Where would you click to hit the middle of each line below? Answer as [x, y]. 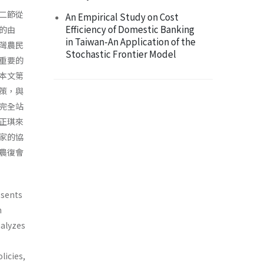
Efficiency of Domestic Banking [130, 29]
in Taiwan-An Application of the [131, 42]
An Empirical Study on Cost [122, 17]
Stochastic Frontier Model [121, 54]
